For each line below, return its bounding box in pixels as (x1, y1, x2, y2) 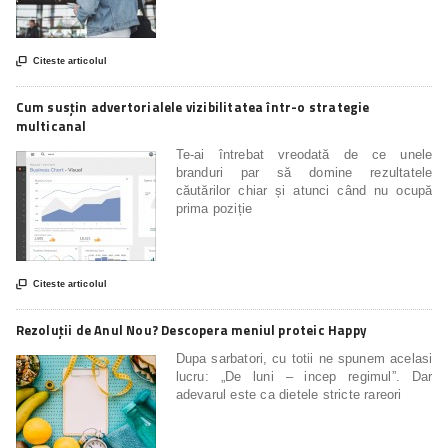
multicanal (15, 115, 87, 136)
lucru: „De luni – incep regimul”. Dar (175, 368, 433, 384)
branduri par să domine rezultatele (175, 164, 433, 180)
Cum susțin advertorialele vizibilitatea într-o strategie (15, 96, 370, 117)
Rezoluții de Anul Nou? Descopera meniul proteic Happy (15, 319, 368, 340)
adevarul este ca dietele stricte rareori (175, 386, 402, 402)
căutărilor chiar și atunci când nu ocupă (175, 182, 433, 198)
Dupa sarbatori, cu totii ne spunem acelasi (175, 350, 433, 366)
